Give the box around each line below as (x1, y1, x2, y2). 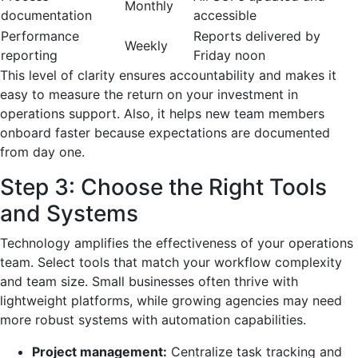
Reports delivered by (193, 27, 320, 44)
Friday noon (193, 46, 265, 63)
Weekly (125, 37, 168, 54)
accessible (193, 6, 257, 23)
